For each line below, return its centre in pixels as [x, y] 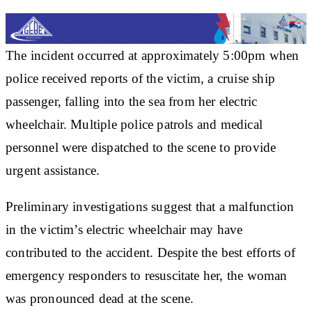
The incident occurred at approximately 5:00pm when [153, 55]
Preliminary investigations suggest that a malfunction [150, 206]
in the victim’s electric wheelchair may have [124, 229]
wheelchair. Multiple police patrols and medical [134, 124]
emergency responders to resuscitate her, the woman [147, 275]
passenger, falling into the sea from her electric [132, 101]
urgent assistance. [53, 170]
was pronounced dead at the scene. [100, 298]
